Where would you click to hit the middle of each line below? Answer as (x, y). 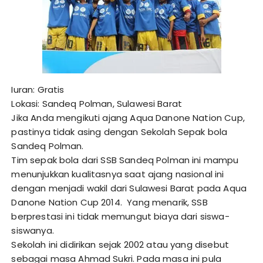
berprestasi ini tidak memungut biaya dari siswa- (120, 217)
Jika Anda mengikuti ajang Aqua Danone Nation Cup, (128, 118)
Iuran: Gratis (38, 90)
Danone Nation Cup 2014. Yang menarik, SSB (109, 203)
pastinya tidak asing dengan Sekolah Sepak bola (119, 132)
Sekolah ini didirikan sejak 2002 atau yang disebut (120, 245)
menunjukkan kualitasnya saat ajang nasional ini (118, 174)
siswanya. (33, 231)
